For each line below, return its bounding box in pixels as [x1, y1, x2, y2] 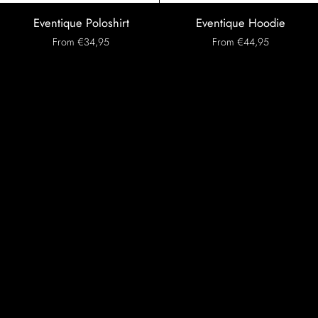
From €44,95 [212, 35, 269, 49]
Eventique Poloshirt [33, 14, 129, 31]
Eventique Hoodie [195, 14, 285, 31]
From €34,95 [53, 35, 110, 49]
